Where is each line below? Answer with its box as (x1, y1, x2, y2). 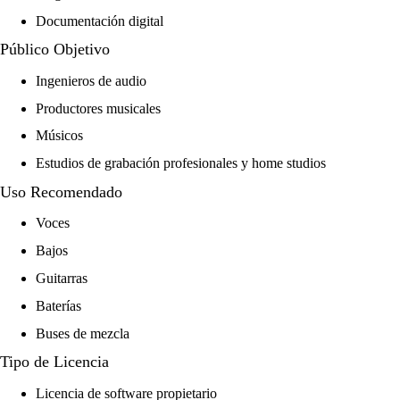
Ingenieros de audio (36, 72, 146, 88)
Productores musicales (36, 100, 161, 116)
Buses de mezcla (36, 325, 129, 341)
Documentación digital (36, 12, 163, 29)
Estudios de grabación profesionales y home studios (36, 155, 326, 171)
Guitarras (36, 270, 87, 286)
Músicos (36, 128, 83, 144)
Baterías (36, 297, 81, 313)
